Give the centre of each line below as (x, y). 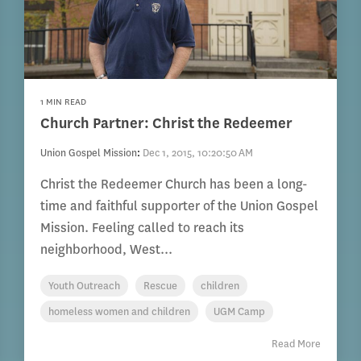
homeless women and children (120, 312)
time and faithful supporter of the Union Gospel (180, 206)
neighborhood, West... (107, 250)
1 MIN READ (64, 102)
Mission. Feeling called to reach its (143, 228)
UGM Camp (240, 312)
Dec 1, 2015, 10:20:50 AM (198, 153)
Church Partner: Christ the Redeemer (167, 124)
